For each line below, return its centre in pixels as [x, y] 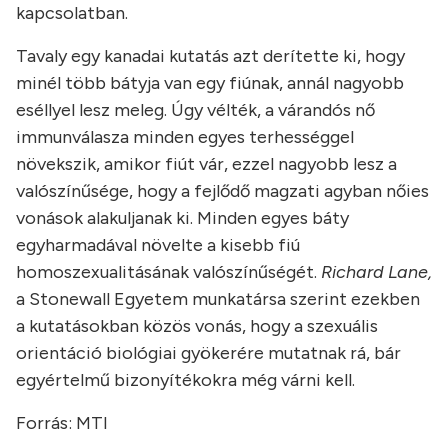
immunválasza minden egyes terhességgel [185, 137]
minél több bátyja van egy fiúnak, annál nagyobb [210, 83]
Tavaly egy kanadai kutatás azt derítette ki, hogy [210, 56]
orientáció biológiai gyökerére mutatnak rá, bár [208, 353]
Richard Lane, [376, 272]
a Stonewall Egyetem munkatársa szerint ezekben [218, 299]
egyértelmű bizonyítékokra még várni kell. [185, 380]
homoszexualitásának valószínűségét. [168, 272]
